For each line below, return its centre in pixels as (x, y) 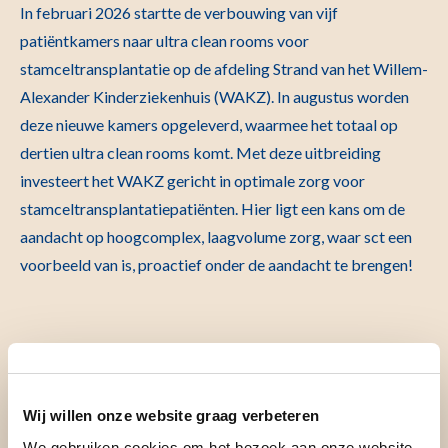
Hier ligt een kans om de (323, 209)
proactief (170, 265)
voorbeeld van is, (79, 265)
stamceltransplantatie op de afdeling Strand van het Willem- (224, 69)
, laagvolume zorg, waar (282, 237)
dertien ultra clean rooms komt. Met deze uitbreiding (200, 153)
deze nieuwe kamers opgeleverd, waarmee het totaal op (209, 125)
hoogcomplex (154, 237)
